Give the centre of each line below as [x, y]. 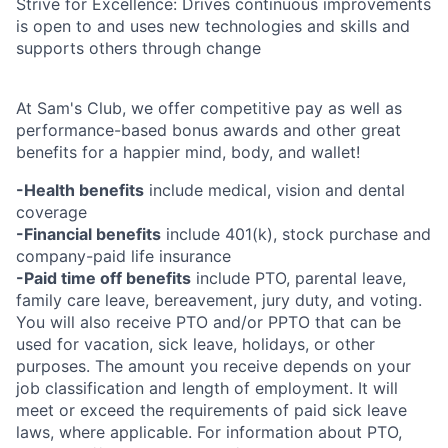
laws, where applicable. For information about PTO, [209, 432]
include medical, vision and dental [274, 190]
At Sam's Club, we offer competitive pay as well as [209, 108]
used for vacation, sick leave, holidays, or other [195, 344]
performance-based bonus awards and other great [208, 130]
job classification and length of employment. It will [207, 388]
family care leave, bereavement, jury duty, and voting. [219, 300]
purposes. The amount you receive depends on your [213, 366]
